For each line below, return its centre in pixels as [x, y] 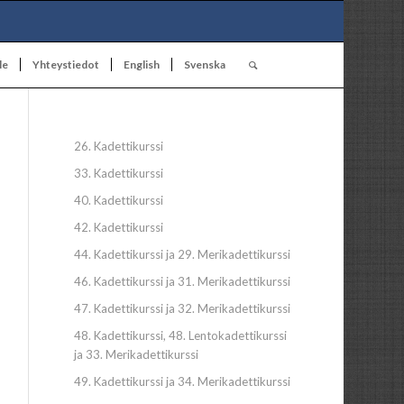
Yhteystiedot [65, 64]
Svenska [204, 64]
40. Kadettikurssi [119, 200]
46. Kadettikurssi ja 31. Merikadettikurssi [183, 281]
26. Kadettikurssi [119, 146]
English [141, 64]
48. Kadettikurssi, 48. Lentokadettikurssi [181, 335]
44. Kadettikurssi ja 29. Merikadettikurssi [183, 254]
